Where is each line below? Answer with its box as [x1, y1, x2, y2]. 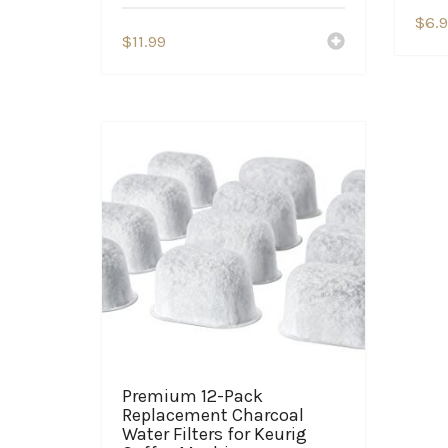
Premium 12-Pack [122, 384, 263, 407]
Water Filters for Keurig [122, 422, 307, 445]
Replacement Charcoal [122, 403, 304, 426]
